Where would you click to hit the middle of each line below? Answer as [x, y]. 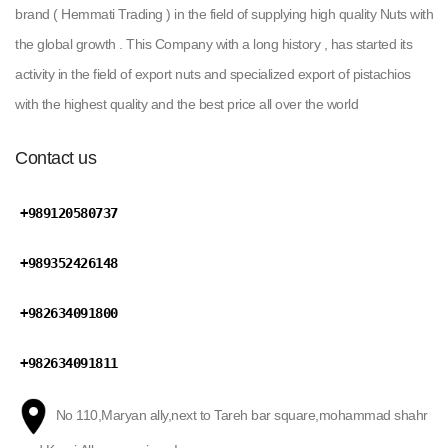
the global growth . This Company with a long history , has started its [213, 43]
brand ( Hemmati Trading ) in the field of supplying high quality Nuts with [224, 13]
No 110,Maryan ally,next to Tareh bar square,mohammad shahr [240, 414]
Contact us [55, 157]
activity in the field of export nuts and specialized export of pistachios [213, 73]
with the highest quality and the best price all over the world [186, 103]
